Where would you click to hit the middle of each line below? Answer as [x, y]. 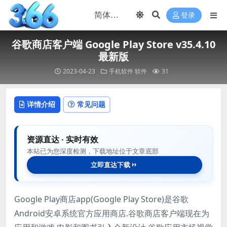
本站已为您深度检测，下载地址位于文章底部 [93, 151]
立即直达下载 [110, 164]
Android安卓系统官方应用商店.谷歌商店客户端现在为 [112, 213]
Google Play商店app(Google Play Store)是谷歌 [101, 199]
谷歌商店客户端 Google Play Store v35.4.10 [113, 44]
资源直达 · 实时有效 [63, 139]
